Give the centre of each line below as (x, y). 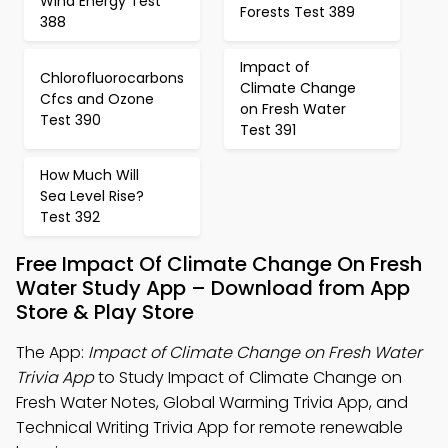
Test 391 (268, 130)
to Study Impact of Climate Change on (248, 377)
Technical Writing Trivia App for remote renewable (209, 427)
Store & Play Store (105, 312)
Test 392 (70, 217)
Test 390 (70, 119)
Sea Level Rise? (92, 196)
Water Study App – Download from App (213, 288)
